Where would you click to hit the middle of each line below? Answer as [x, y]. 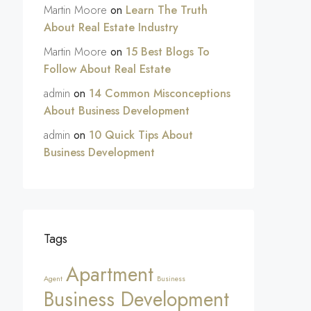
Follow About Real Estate [107, 69]
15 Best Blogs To [168, 52]
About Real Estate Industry [111, 27]
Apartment [110, 275]
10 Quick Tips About [141, 135]
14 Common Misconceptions [160, 93]
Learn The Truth [167, 10]
